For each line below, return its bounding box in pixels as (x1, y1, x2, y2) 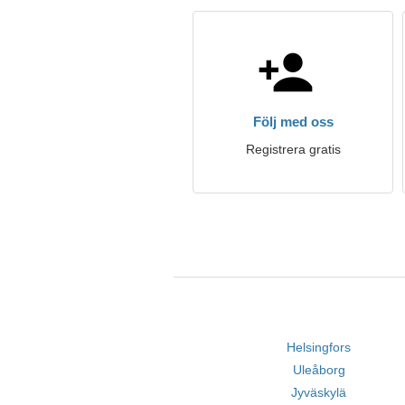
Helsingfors (287, 340, 352, 354)
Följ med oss (252, 114, 334, 129)
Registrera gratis (245, 142, 341, 156)
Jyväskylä (291, 385, 347, 400)
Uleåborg (292, 363, 345, 377)
